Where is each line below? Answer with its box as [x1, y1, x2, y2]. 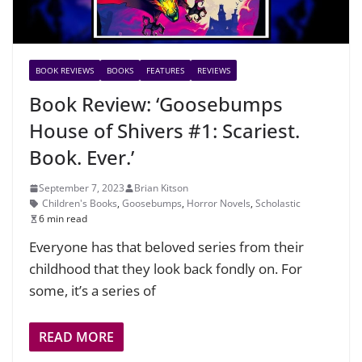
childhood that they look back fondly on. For [29, 259, 302, 279]
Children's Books [42, 196, 117, 211]
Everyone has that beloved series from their [29, 238, 304, 257]
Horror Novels [187, 196, 250, 211]
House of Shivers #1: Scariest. [29, 117, 300, 145]
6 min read [39, 212, 87, 226]
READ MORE [39, 327, 114, 346]
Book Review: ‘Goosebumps [29, 90, 283, 118]
